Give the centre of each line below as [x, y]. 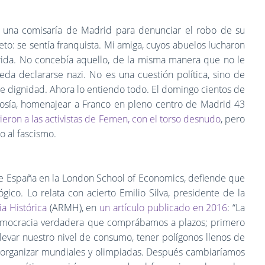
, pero [233, 119]
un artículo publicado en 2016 [164, 207]
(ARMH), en [73, 207]
